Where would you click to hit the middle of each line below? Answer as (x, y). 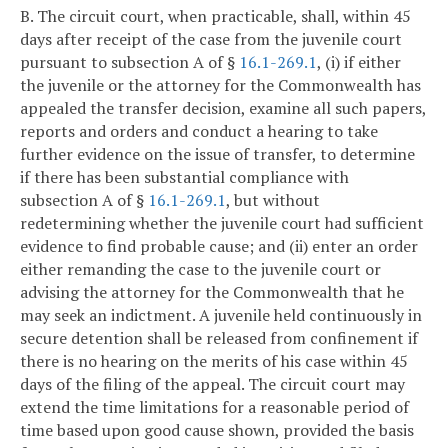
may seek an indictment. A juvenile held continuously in (221, 314)
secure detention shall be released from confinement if (219, 337)
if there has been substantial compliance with (184, 176)
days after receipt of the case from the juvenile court (211, 38)
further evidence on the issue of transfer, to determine (217, 153)
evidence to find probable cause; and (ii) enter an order (219, 245)
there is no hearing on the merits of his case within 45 (214, 360)
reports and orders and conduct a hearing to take (199, 130)
